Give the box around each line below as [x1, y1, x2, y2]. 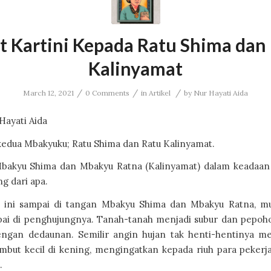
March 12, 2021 [23, 88, 74, 98]
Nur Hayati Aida [194, 88, 248, 98]
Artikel [149, 88, 171, 98]
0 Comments [85, 88, 129, 98]
